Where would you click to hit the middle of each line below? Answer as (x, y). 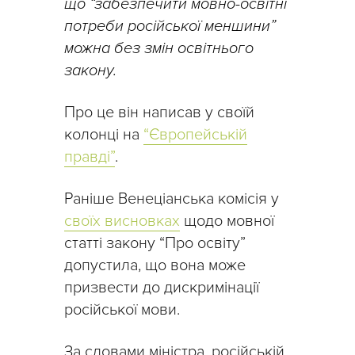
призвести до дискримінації (162, 287)
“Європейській (195, 134)
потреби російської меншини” (170, 26)
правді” (90, 157)
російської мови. (122, 309)
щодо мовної (227, 221)
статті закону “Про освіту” (155, 243)
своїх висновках (122, 221)
